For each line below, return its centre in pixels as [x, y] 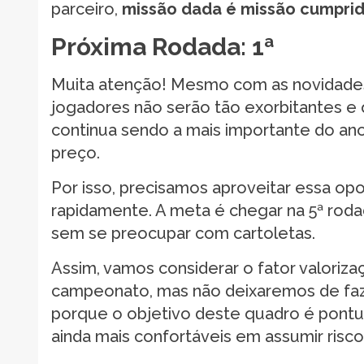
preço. [76, 152]
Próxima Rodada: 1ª [163, 46]
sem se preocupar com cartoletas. [183, 233]
